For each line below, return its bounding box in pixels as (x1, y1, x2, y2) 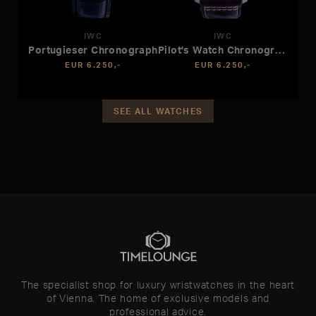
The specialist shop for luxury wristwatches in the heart (20, 278, 296, 291)
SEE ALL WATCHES (114, 105, 202, 116)
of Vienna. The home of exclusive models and (46, 291, 270, 304)
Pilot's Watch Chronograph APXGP (274, 43, 285, 56)
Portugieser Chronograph (28, 43, 158, 56)
